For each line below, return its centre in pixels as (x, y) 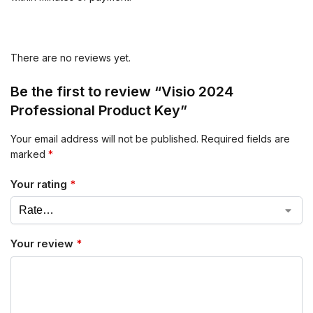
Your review (43, 244)
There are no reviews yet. (71, 58)
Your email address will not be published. (104, 139)
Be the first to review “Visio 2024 (122, 92)
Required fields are (246, 139)
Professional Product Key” (99, 111)
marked (29, 154)
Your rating (40, 184)
